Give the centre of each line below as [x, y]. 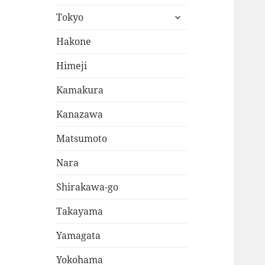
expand [185, 14]
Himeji [72, 66]
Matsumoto [82, 139]
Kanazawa [80, 114]
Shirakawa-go [88, 187]
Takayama [80, 211]
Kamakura [80, 90]
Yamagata [79, 236]
